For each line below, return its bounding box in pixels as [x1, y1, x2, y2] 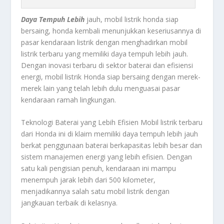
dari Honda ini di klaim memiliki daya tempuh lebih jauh [21, 129, 198, 139]
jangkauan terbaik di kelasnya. [21, 198, 118, 208]
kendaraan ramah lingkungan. [21, 94, 116, 104]
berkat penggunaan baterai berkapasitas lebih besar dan [21, 140, 202, 150]
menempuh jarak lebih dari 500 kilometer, [21, 175, 156, 185]
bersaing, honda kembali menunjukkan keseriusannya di [21, 25, 201, 35]
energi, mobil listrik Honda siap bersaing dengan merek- [21, 71, 201, 81]
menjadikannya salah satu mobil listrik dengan [21, 186, 170, 196]
